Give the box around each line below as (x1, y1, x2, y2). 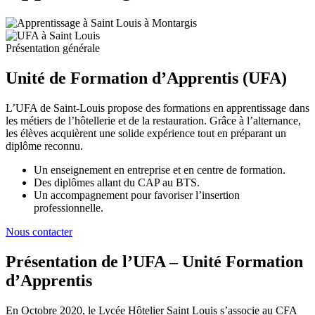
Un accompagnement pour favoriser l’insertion (34, 188, 240, 201)
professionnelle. (34, 201, 103, 214)
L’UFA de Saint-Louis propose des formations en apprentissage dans (6, 101, 309, 114)
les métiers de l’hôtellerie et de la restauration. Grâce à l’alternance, (6, 114, 301, 127)
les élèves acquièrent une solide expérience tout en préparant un (6, 127, 286, 139)
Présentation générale (6, 41, 100, 54)
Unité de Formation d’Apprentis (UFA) (6, 68, 287, 87)
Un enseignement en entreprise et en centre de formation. (34, 163, 285, 176)
